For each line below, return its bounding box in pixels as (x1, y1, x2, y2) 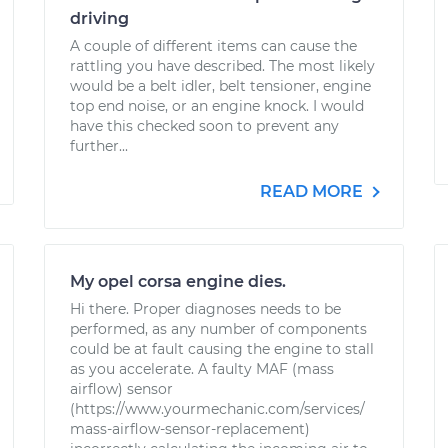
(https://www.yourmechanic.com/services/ (70, 400, 365, 418)
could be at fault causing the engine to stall (70, 340, 374, 358)
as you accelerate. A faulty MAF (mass (70, 360, 334, 378)
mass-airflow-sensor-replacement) (70, 420, 310, 438)
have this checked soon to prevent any (70, 117, 339, 135)
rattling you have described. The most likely (70, 57, 375, 75)
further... (70, 137, 128, 155)
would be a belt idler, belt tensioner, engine (70, 77, 371, 95)
